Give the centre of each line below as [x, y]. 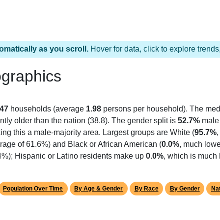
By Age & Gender [99, 189]
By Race [146, 189]
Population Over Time [33, 189]
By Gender [185, 189]
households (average [47, 109]
